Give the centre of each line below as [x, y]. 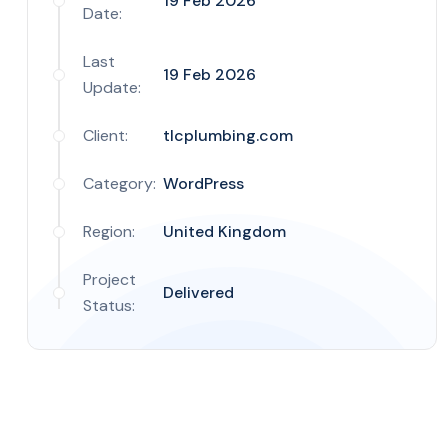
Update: [112, 87]
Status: [109, 305]
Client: [105, 135]
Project [109, 279]
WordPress [203, 183]
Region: [109, 231]
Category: [119, 183]
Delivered [198, 292]
